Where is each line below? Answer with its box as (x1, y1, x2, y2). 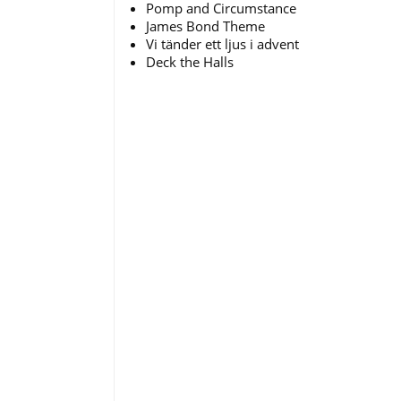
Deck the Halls (146, 52, 234, 71)
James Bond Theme (146, 16, 265, 35)
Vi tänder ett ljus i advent (146, 34, 299, 53)
